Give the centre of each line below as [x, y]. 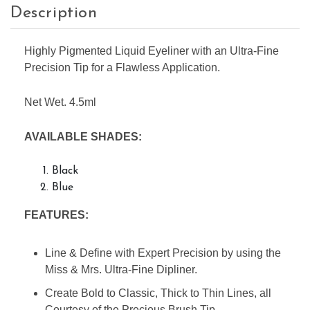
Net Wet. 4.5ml [60, 102]
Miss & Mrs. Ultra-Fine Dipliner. [121, 269]
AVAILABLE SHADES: [83, 136]
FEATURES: [56, 215]
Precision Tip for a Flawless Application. [122, 68]
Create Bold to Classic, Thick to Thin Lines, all [158, 293]
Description [54, 13]
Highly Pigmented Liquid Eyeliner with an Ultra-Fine [152, 51]
